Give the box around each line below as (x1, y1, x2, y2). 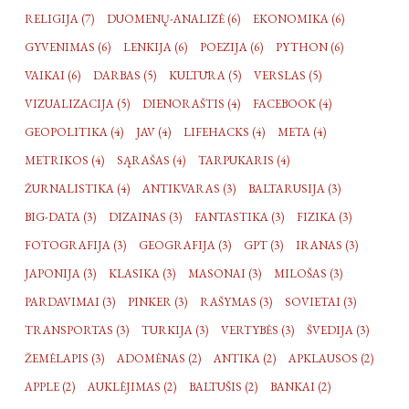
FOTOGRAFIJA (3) (25, 236, 127, 253)
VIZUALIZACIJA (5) (25, 95, 131, 111)
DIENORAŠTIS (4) (142, 95, 241, 111)
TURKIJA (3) (142, 321, 209, 338)
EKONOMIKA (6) (253, 10, 345, 26)
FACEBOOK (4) (253, 95, 332, 111)
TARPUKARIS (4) (198, 152, 290, 168)
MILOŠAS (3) (274, 265, 343, 281)
